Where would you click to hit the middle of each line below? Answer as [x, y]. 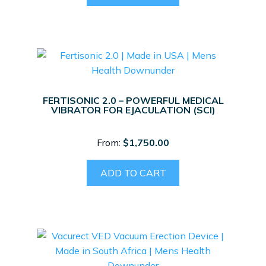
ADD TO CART [133, 172]
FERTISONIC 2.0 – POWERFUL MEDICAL [133, 101]
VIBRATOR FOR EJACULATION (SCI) [133, 110]
